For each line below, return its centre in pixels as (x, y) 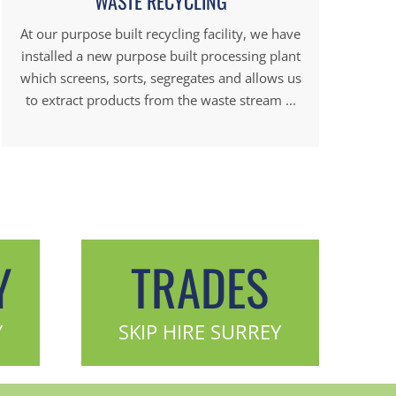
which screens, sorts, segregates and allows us (160, 77)
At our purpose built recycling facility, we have (161, 33)
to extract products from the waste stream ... (160, 99)
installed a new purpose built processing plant (160, 55)
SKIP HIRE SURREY (200, 331)
